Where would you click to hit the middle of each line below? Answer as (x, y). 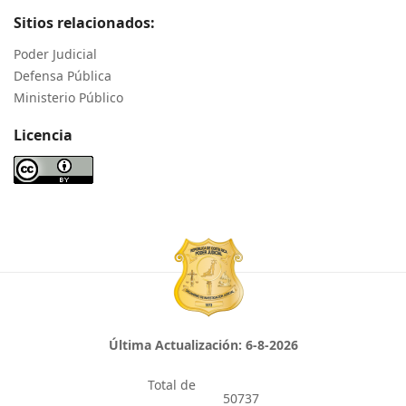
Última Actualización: (177, 345)
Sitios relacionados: (84, 23)
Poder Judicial (55, 54)
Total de (171, 385)
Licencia (43, 135)
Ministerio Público (68, 98)
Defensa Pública (63, 76)
